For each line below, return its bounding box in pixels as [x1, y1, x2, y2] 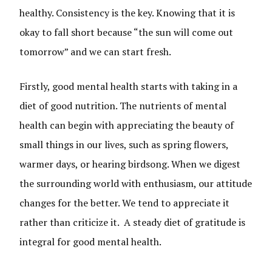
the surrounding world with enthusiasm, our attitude [19, 177, 253, 190]
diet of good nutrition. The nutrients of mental [19, 99, 227, 112]
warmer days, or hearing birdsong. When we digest [19, 157, 241, 171]
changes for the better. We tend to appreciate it [19, 196, 230, 209]
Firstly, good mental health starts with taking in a [19, 80, 238, 93]
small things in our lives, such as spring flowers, [19, 138, 229, 151]
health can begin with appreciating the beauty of [19, 118, 234, 132]
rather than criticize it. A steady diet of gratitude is [19, 216, 246, 229]
